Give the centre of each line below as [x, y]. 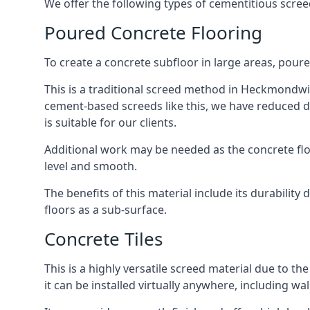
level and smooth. [91, 166]
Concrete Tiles [103, 239]
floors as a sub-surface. [106, 210]
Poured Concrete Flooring [153, 33]
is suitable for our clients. [110, 122]
